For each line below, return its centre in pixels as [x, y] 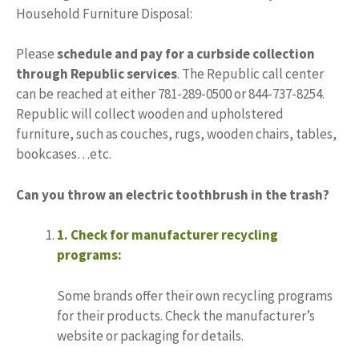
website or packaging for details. [150, 335]
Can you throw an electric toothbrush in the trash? [173, 194]
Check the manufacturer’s [240, 315]
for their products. [111, 315]
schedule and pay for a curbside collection [186, 54]
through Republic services [97, 74]
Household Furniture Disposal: [104, 13]
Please [36, 54]
